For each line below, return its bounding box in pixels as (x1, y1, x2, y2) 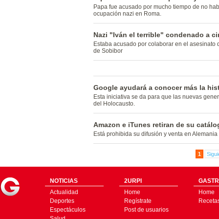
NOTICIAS (50, 177, 78, 184)
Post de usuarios (124, 206, 169, 213)
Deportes (50, 197, 74, 204)
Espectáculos (50, 206, 86, 213)
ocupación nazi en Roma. (93, 10, 161, 17)
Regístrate (124, 197, 152, 204)
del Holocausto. (93, 100, 135, 107)
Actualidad (50, 189, 78, 196)
